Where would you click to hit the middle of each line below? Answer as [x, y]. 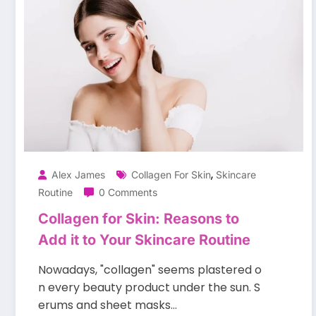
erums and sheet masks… [108, 305]
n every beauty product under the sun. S [149, 288]
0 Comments [128, 193]
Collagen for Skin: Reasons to [139, 219]
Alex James [78, 175]
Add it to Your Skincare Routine [144, 240]
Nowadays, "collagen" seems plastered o [150, 270]
